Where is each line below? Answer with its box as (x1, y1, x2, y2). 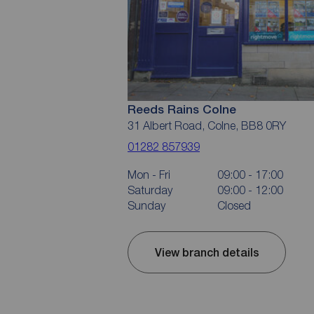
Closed (217, 199, 251, 212)
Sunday (128, 199, 165, 212)
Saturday (128, 184, 172, 197)
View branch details (154, 245, 259, 259)
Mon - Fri (128, 168, 170, 182)
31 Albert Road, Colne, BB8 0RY (128, 119, 286, 132)
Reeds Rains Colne (128, 102, 236, 117)
